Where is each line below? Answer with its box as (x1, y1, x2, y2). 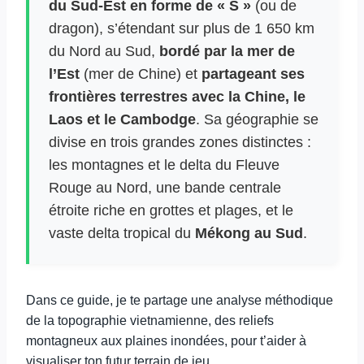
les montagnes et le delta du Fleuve (49, 157, 279, 173)
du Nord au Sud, (49, 43, 155, 59)
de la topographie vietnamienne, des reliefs (26, 314, 274, 327)
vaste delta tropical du (49, 225, 195, 241)
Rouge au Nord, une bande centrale (49, 180, 281, 196)
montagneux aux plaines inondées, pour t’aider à (26, 334, 306, 348)
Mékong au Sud (195, 225, 303, 241)
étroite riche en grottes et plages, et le (49, 202, 293, 219)
